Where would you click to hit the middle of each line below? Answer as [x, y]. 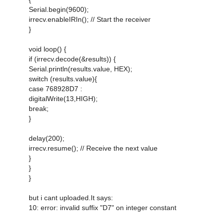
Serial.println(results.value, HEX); [81, 69]
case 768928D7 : [55, 88]
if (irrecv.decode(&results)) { [72, 59]
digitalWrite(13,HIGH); [63, 98]
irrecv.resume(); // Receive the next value [93, 148]
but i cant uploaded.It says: [71, 197]
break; [39, 108]
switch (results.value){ [63, 79]
